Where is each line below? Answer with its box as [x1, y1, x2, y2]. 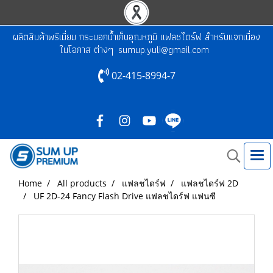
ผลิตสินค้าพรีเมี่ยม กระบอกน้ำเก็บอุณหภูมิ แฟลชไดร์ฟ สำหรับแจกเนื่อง [13, 29, 260, 44]
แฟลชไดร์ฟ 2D [181, 177, 238, 189]
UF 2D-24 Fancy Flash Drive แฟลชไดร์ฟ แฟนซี [34, 190, 216, 202]
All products [57, 177, 107, 189]
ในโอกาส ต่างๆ [59, 42, 118, 57]
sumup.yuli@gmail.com [118, 42, 209, 57]
